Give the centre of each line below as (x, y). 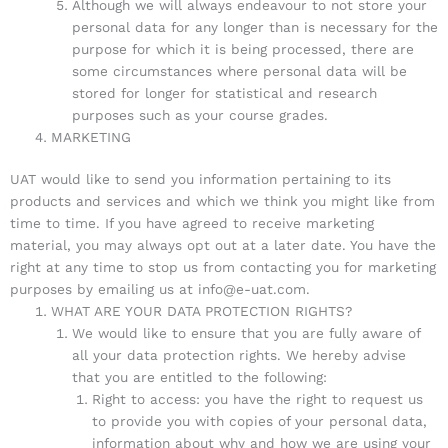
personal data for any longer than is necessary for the (254, 26)
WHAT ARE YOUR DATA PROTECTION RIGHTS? (202, 311)
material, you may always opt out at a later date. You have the (223, 245)
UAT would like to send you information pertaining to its (200, 179)
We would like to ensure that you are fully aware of (245, 333)
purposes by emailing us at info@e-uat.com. (160, 289)
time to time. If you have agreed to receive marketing (192, 223)
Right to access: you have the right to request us (258, 399)
